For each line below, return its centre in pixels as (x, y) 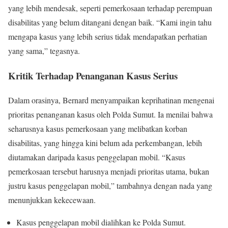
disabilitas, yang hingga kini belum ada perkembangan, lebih (105, 143)
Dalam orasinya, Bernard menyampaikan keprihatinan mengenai (111, 100)
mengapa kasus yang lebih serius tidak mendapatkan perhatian (108, 36)
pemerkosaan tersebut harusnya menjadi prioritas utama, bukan (109, 172)
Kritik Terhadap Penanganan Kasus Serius (93, 75)
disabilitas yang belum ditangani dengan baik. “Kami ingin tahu (110, 22)
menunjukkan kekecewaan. (52, 200)
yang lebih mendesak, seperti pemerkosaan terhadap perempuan (110, 8)
